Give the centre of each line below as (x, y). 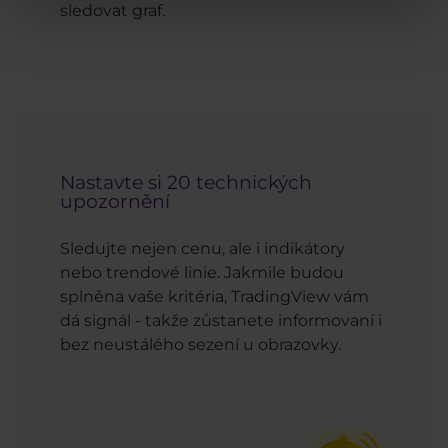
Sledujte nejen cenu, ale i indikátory (202, 249)
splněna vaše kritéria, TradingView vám (214, 297)
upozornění (115, 201)
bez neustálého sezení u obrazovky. (200, 345)
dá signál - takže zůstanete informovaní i (221, 321)
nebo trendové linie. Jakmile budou (202, 273)
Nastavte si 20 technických (186, 182)
